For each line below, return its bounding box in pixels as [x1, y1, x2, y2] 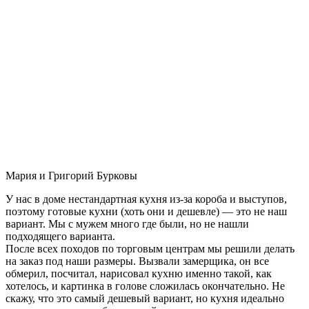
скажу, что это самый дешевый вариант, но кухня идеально [6, 292, 284, 304]
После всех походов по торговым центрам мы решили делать [6, 242, 295, 255]
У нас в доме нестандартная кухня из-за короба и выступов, [6, 192, 287, 205]
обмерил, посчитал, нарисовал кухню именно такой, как [6, 267, 272, 279]
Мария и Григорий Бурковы [6, 169, 137, 181]
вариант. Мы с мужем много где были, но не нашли [6, 217, 249, 230]
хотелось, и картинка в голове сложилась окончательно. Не [6, 279, 285, 292]
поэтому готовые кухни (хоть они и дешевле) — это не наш [6, 205, 287, 217]
